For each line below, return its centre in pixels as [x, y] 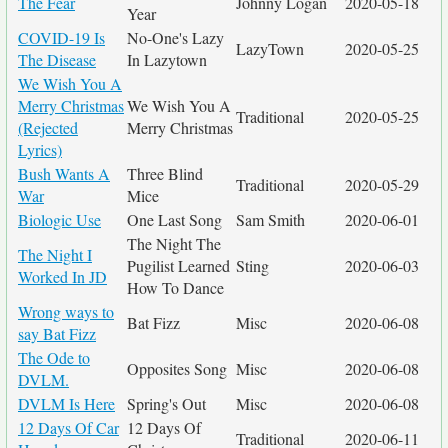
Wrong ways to [66, 311]
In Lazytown [167, 59]
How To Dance [175, 287]
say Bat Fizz [57, 333]
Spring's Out [166, 403]
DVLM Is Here [66, 403]
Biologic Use [59, 219]
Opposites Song [177, 368]
